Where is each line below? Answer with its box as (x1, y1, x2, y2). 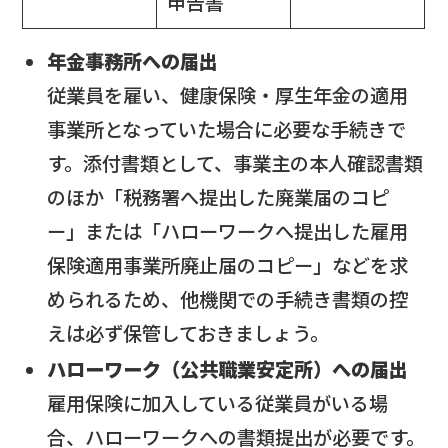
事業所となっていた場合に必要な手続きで (47, 114, 407, 143)
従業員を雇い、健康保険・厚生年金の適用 (47, 80, 409, 109)
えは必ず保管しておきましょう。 (47, 318, 330, 347)
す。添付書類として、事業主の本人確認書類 (47, 148, 424, 177)
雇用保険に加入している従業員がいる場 (47, 389, 389, 418)
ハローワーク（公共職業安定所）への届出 (47, 355, 409, 384)
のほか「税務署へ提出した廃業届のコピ (47, 182, 390, 211)
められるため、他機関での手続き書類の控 (47, 284, 409, 313)
